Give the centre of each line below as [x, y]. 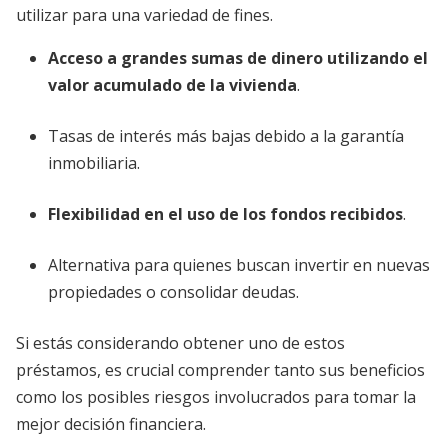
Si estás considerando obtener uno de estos [180, 343]
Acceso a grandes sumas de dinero [185, 58]
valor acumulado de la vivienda [172, 85]
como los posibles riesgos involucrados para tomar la [216, 397]
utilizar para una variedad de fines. [144, 15]
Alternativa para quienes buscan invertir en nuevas [239, 265]
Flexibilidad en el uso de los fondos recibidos [225, 214]
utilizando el [377, 58]
